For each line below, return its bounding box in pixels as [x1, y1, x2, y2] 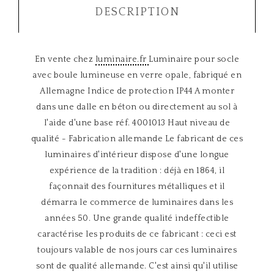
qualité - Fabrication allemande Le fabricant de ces [31, 134, 243, 144]
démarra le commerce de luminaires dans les [41, 198, 233, 207]
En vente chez [34, 54, 95, 64]
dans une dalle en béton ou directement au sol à [36, 102, 238, 112]
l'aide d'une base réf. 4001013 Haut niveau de [43, 118, 231, 128]
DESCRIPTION [94, 6, 180, 18]
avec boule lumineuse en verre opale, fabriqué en [32, 70, 242, 80]
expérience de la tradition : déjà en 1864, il [49, 166, 225, 176]
